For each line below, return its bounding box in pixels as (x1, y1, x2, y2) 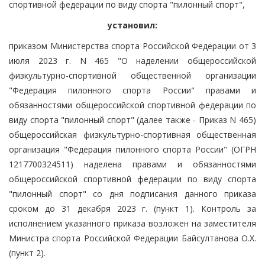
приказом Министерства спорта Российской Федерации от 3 (9, 40, 256, 51)
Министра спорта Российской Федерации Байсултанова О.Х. (9, 232, 256, 244)
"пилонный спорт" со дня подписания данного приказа (9, 188, 256, 199)
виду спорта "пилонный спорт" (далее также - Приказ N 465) (9, 114, 256, 125)
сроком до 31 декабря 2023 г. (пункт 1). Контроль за (9, 202, 256, 214)
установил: (108, 19, 157, 31)
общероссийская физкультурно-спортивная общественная (9, 128, 256, 140)
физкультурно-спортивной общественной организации (9, 69, 256, 81)
